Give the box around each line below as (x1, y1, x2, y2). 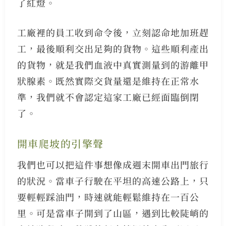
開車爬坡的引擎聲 (17, 136, 104, 151)
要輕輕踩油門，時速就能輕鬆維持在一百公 (17, 190, 199, 204)
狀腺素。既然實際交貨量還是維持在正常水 (17, 74, 199, 88)
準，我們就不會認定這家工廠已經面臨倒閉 (17, 90, 199, 104)
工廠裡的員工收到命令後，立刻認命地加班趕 (17, 26, 209, 39)
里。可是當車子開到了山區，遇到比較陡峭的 (17, 206, 209, 220)
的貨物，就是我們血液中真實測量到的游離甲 (17, 58, 209, 72)
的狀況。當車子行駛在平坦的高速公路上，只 (17, 174, 209, 188)
